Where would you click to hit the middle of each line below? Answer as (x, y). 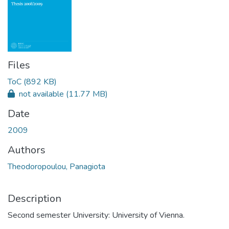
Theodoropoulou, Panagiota (56, 166)
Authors (27, 150)
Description (35, 198)
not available (41, 94)
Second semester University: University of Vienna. (96, 215)
